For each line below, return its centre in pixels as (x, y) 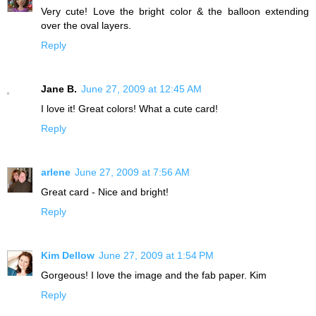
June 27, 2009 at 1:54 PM (156, 255)
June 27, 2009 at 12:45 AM (141, 89)
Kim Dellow (68, 255)
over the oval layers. (86, 26)
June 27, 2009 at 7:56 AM (132, 172)
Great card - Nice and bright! (105, 192)
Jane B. (59, 89)
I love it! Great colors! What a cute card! (129, 109)
